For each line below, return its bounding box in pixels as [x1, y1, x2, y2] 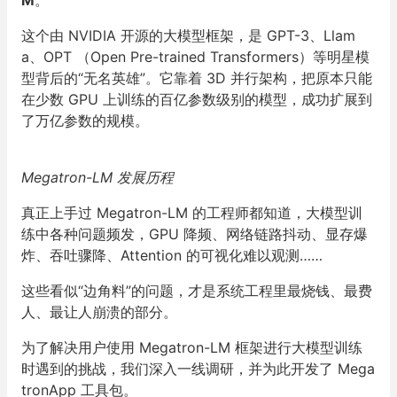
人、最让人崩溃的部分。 [21, 303, 177, 321]
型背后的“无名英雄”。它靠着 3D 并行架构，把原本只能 [21, 69, 372, 87]
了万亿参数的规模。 [21, 112, 149, 129]
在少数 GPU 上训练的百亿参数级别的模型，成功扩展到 [21, 90, 372, 108]
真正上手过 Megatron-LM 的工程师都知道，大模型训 [21, 204, 362, 222]
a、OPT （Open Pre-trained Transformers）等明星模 [21, 48, 370, 66]
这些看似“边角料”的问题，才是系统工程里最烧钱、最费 [21, 282, 372, 300]
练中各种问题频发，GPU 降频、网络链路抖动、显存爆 [21, 225, 368, 243]
